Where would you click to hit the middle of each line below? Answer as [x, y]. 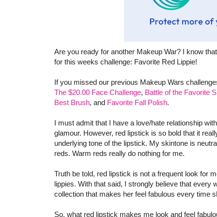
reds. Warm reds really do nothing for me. [119, 154]
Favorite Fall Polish [137, 103]
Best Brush [72, 103]
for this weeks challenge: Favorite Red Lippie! [126, 62]
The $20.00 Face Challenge [98, 93]
